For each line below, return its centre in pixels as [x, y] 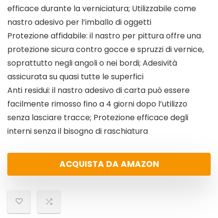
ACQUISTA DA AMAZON [109, 164]
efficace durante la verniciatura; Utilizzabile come [102, 9]
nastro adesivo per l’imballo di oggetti [79, 22]
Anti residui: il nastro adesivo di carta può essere [99, 91]
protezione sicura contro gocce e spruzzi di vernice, [106, 50]
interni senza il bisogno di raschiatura [78, 131]
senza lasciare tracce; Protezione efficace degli [98, 118]
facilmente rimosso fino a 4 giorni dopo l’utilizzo [97, 104]
